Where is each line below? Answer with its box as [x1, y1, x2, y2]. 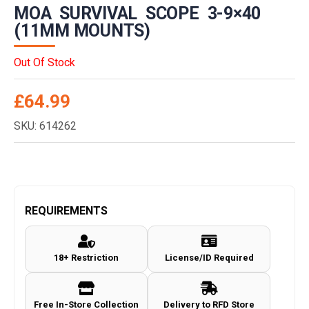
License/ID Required [164, 252, 254, 263]
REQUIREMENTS [25, 204, 108, 218]
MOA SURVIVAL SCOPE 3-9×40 [14, 3, 261, 24]
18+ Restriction [54, 252, 119, 263]
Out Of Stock [14, 56, 75, 70]
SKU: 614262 [14, 119, 77, 133]
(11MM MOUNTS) [14, 21, 150, 41]
